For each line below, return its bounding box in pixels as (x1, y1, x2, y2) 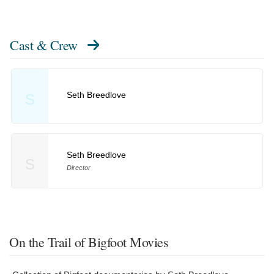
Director (66, 164, 91, 172)
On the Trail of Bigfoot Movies (9, 233, 168, 251)
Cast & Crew (10, 35, 78, 54)
